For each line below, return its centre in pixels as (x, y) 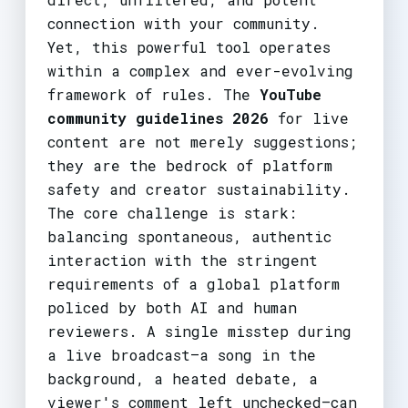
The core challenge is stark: (172, 212)
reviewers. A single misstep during (199, 331)
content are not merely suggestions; (202, 141)
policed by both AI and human (172, 307)
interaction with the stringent (182, 260)
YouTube (290, 94)
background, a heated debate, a (182, 378)
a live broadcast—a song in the (181, 354)
